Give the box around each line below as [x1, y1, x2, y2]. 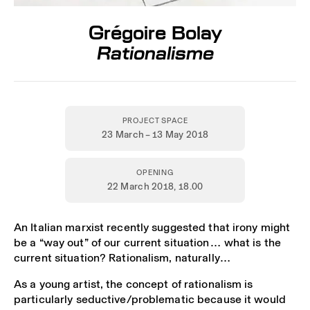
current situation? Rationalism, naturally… [14, 248, 231, 266]
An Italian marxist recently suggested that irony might [14, 218, 291, 236]
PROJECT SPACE [122, 114, 188, 126]
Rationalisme [94, 37, 217, 69]
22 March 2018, [107, 178, 179, 194]
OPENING [136, 166, 174, 178]
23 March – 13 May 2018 [101, 126, 209, 142]
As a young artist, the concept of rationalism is [14, 275, 253, 293]
